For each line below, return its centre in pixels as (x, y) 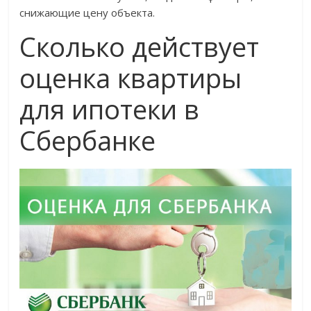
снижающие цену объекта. (87, 13)
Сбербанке (88, 141)
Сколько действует (140, 47)
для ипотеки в (110, 109)
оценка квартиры (131, 78)
